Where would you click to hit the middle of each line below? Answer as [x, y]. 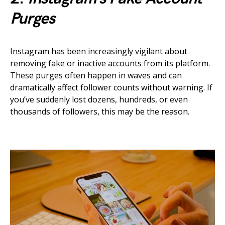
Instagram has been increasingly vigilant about [99, 51]
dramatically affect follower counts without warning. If [111, 87]
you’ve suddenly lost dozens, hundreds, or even [99, 99]
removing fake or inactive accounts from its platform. [110, 63]
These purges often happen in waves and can [96, 75]
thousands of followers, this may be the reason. [100, 111]
